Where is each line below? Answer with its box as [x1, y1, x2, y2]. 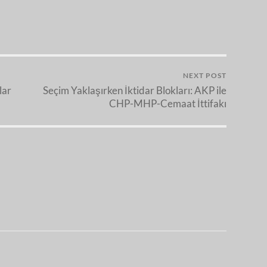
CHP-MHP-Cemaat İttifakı [109, 97, 226, 110]
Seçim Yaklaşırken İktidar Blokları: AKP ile [43, 84, 226, 97]
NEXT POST [183, 71, 226, 80]
